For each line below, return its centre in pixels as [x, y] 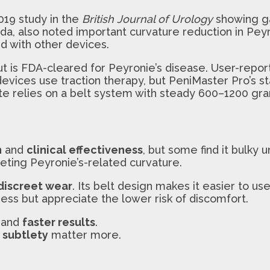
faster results [59, 222]
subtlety [25, 234]
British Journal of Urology [147, 19]
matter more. [85, 234]
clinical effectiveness [85, 149]
